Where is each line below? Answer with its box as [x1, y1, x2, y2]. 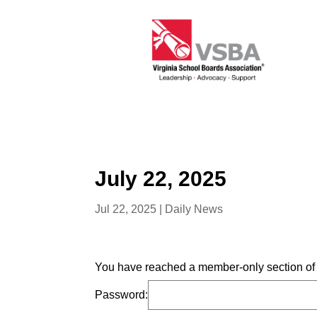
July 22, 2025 [95, 167, 227, 191]
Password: [95, 289, 149, 301]
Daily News [165, 203, 224, 216]
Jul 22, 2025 [95, 203, 157, 216]
